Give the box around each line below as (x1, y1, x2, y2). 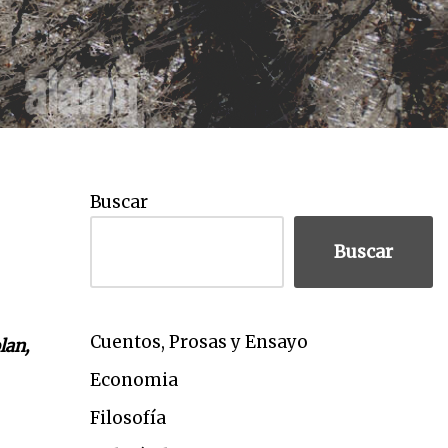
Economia (89, 369, 178, 391)
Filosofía (89, 407, 166, 429)
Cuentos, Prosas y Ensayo (89, 331, 308, 353)
